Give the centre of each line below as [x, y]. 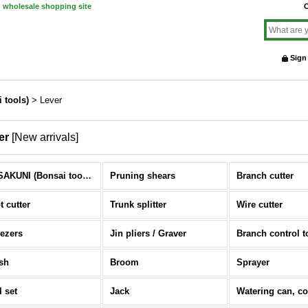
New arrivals [45, 137]
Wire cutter [260, 205]
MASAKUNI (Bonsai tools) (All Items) [87, 176]
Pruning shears [143, 176]
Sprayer [253, 262]
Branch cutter [265, 176]
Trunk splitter [138, 205]
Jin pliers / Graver [148, 233]
